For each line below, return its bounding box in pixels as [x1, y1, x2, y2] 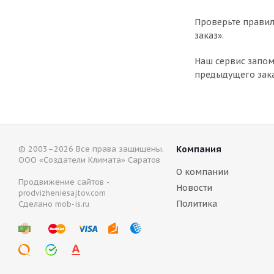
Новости [176, 182, 212, 193]
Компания [176, 144, 221, 155]
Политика [176, 198, 217, 209]
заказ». [194, 30, 224, 41]
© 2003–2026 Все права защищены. [18, 144, 164, 154]
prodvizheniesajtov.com [18, 188, 106, 198]
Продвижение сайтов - [18, 177, 109, 187]
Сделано [18, 199, 55, 209]
